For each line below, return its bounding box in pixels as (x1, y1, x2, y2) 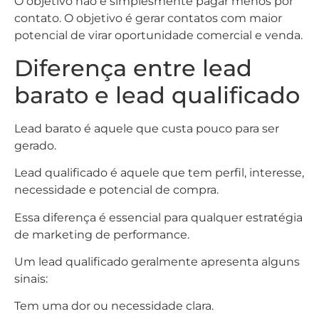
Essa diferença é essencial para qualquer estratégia (14, 210, 303, 224)
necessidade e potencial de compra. (14, 183, 219, 197)
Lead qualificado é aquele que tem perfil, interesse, (14, 166, 304, 180)
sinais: (14, 271, 48, 286)
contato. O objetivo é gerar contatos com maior (14, 11, 282, 26)
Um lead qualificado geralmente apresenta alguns (14, 254, 300, 268)
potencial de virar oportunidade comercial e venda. (14, 28, 303, 43)
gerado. (14, 138, 56, 152)
